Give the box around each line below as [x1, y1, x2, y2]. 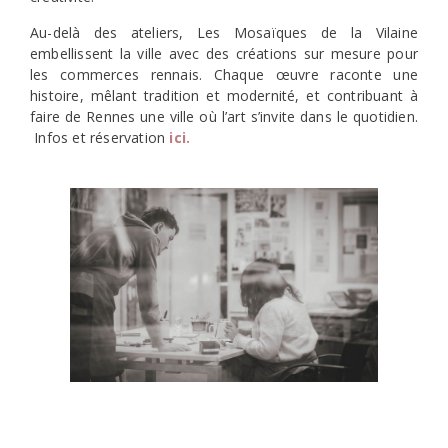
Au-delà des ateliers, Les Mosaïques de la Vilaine [30, 22, 418, 42]
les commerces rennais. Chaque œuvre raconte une [30, 64, 418, 84]
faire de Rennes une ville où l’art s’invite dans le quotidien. [30, 106, 418, 126]
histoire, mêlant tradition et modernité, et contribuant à [30, 85, 418, 105]
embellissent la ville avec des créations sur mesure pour [30, 43, 418, 63]
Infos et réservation [30, 127, 170, 147]
